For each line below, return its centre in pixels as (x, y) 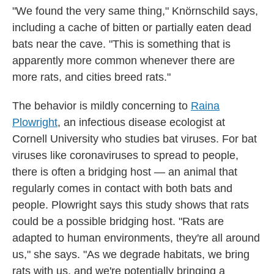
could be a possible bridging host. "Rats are (118, 221)
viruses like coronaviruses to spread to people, (125, 155)
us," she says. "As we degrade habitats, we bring (131, 254)
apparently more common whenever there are (124, 60)
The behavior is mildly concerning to (102, 106)
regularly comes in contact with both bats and (122, 188)
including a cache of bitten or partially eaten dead (132, 27)
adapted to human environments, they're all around (136, 238)
